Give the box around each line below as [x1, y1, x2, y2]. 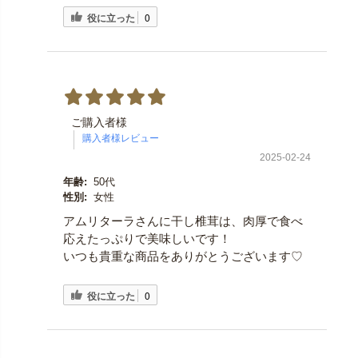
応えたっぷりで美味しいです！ [62, 232, 231, 246]
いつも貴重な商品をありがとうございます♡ [62, 249, 303, 264]
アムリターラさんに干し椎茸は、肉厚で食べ [62, 214, 303, 229]
